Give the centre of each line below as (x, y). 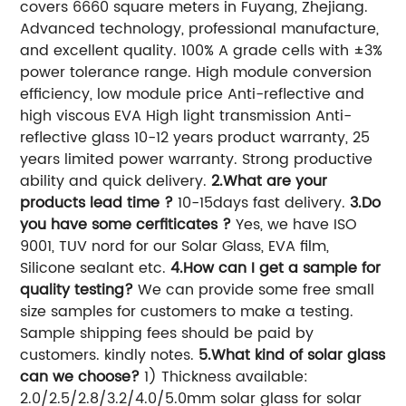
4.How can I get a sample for (276, 268)
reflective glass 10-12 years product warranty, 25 (195, 137)
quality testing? (77, 290)
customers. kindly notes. (110, 355)
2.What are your (270, 181)
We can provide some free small (254, 290)
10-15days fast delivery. (262, 203)
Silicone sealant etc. (96, 268)
